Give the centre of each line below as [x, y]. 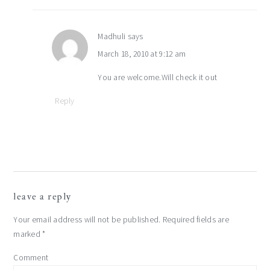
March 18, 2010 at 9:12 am [142, 54]
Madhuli [112, 37]
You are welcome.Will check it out [158, 78]
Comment [31, 258]
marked [28, 234]
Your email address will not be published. [87, 220]
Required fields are [195, 220]
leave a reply [42, 197]
